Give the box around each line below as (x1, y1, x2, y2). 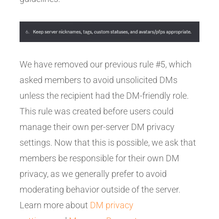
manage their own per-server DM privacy (20, 121, 175, 132)
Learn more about (20, 199, 90, 210)
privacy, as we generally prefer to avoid (20, 168, 167, 179)
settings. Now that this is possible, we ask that (20, 137, 196, 148)
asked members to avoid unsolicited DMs (20, 74, 177, 85)
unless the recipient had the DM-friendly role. (20, 90, 189, 101)
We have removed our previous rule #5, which (20, 59, 192, 69)
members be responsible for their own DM (20, 153, 179, 163)
